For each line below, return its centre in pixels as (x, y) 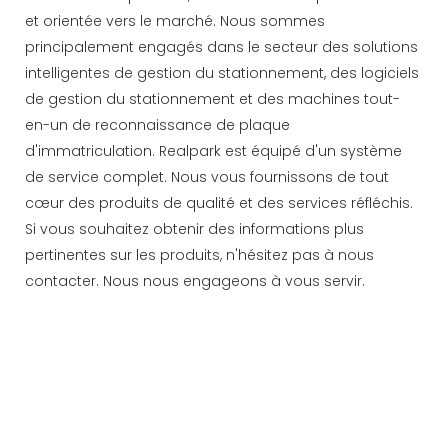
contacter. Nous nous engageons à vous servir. (195, 280)
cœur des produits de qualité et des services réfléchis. (219, 202)
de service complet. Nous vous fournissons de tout (207, 176)
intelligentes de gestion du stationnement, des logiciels (222, 72)
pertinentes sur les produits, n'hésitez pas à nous (199, 254)
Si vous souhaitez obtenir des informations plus (194, 228)
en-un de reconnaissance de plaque (157, 124)
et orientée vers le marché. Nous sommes (175, 20)
